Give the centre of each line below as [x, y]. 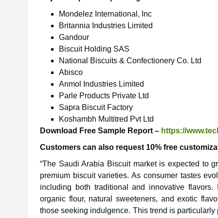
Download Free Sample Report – [100, 131]
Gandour [74, 37]
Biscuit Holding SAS [94, 49]
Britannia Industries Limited [106, 26]
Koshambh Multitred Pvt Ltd [106, 119]
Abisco [71, 72]
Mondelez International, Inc [105, 14]
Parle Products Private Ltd [104, 96]
